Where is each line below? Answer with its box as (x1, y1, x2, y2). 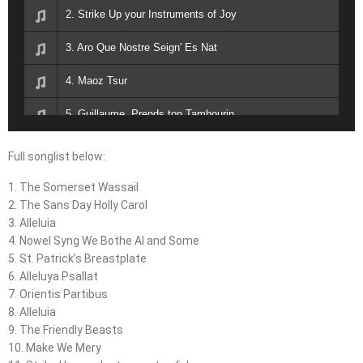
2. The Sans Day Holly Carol (8, 198, 147, 211)
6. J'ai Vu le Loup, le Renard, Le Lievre (66, 141, 247, 154)
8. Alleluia (8, 305, 56, 318)
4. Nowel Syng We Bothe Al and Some (8, 233, 199, 247)
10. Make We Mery (8, 340, 101, 354)
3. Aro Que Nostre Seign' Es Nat (66, 41, 217, 54)
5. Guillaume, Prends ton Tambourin (66, 108, 234, 121)
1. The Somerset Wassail (8, 180, 139, 194)
